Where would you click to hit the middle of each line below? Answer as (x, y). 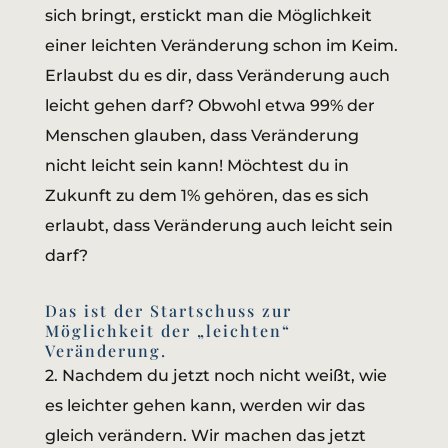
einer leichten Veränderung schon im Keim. (221, 46)
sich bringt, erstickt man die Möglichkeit (208, 16)
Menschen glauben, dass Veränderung (201, 136)
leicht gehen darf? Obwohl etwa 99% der (209, 106)
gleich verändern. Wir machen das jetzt (205, 436)
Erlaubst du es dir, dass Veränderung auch (217, 76)
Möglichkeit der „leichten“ (167, 331)
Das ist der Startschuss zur (168, 311)
